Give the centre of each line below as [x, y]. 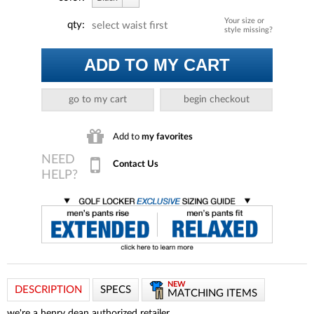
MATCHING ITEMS [212, 293]
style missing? [248, 29]
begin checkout [216, 99]
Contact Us [136, 164]
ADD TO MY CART [157, 64]
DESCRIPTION [48, 290]
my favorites [167, 136]
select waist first [130, 25]
